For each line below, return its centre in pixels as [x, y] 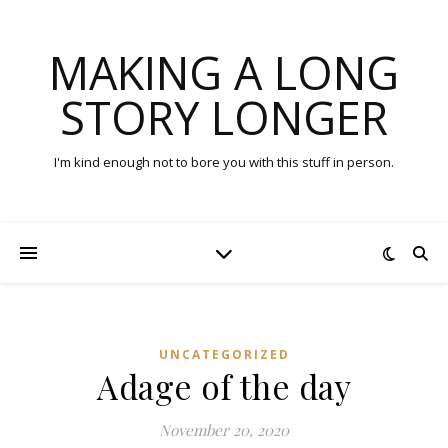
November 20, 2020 [224, 430]
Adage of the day [224, 386]
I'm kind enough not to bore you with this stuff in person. [224, 162]
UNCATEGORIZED [224, 354]
